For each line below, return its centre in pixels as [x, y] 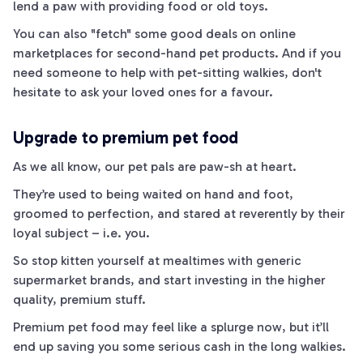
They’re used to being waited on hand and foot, [153, 194]
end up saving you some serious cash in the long [157, 346]
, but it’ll [305, 327]
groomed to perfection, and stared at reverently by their [179, 214]
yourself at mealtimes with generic [198, 261]
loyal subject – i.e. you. [81, 233]
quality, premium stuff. [79, 299]
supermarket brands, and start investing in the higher [169, 280]
